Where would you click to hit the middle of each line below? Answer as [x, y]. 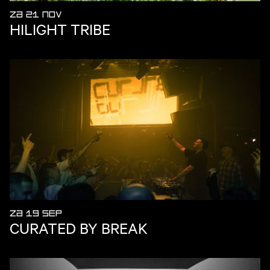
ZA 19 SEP [36, 213]
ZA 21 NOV [36, 14]
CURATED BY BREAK [79, 228]
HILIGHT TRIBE [60, 29]
